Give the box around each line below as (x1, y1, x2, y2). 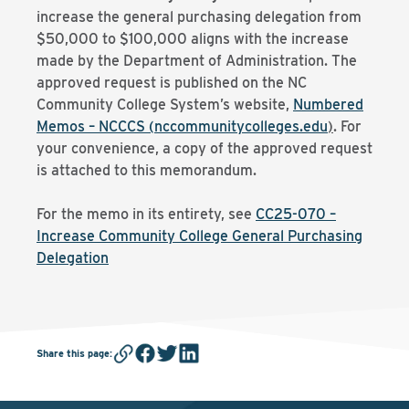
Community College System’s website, (37, 96, 293, 113)
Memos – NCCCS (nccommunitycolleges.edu (37, 118, 328, 135)
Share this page (37, 346, 110, 360)
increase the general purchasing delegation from (37, 8, 362, 26)
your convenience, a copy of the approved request (37, 140, 372, 157)
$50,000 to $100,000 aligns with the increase (37, 30, 349, 47)
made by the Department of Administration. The (37, 52, 357, 69)
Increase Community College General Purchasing (37, 227, 362, 245)
